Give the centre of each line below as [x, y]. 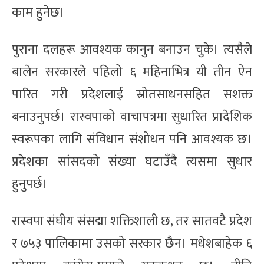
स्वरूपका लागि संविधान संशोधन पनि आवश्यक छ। [132, 139]
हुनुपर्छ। [30, 184]
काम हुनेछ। [38, 12]
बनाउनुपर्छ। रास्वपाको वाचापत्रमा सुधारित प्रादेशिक [132, 117]
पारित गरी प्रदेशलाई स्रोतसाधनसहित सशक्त [132, 94]
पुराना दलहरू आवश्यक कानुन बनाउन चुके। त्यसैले [132, 49]
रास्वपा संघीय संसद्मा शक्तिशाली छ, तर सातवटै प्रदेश [132, 221]
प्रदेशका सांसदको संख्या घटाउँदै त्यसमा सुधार [132, 161]
